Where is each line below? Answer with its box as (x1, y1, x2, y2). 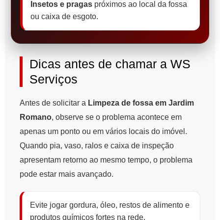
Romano (20, 113, 52, 122)
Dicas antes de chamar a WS (29, 57, 191, 71)
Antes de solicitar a (20, 99, 88, 108)
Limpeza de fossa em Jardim (88, 99, 194, 108)
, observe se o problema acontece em (52, 113, 182, 122)
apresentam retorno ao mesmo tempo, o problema (20, 156, 192, 165)
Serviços (29, 72, 78, 86)
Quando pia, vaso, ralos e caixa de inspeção (20, 141, 174, 150)
